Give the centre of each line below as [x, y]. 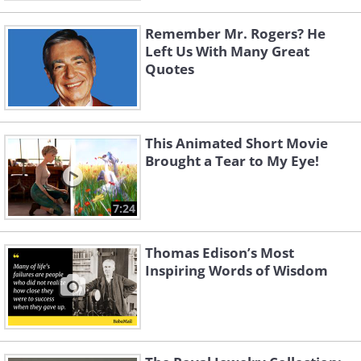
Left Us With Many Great [227, 52]
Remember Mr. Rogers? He [235, 34]
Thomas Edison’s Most [220, 253]
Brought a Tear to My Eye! [232, 161]
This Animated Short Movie [237, 143]
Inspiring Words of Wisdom [237, 271]
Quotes [170, 69]
